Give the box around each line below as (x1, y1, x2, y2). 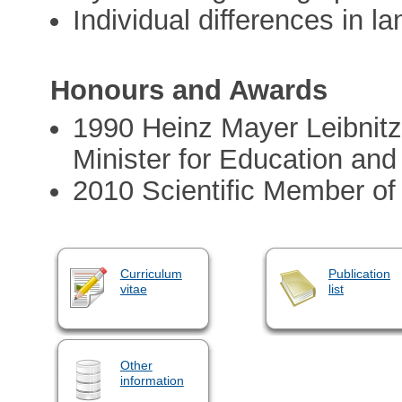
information (119, 372, 184, 388)
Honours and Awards (50, 74, 328, 106)
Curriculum (119, 266, 182, 281)
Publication (328, 266, 390, 281)
